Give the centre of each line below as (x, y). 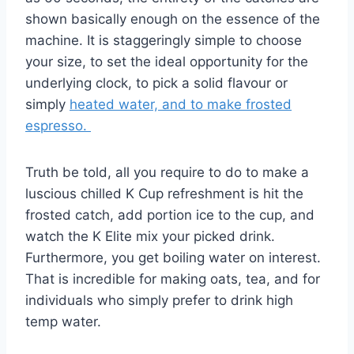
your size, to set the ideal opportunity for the (167, 62)
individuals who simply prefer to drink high (159, 301)
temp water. (65, 322)
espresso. (58, 126)
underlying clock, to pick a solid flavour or (156, 83)
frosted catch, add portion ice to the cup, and (170, 215)
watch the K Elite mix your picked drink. (150, 237)
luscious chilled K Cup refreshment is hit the (164, 194)
